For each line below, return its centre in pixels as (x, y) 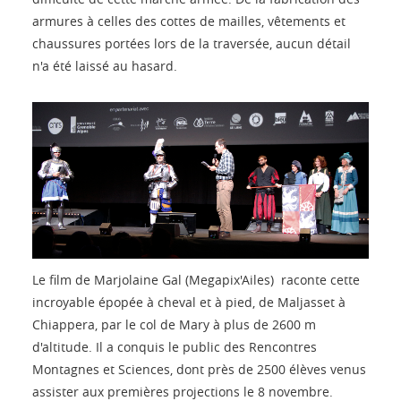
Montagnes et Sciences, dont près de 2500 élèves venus (199, 369)
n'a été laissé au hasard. (105, 66)
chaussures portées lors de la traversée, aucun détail (192, 44)
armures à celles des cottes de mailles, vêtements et (189, 21)
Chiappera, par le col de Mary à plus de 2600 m (174, 324)
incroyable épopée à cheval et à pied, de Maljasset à (189, 302)
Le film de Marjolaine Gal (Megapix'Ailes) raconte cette (196, 279)
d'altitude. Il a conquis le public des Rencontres (175, 346)
